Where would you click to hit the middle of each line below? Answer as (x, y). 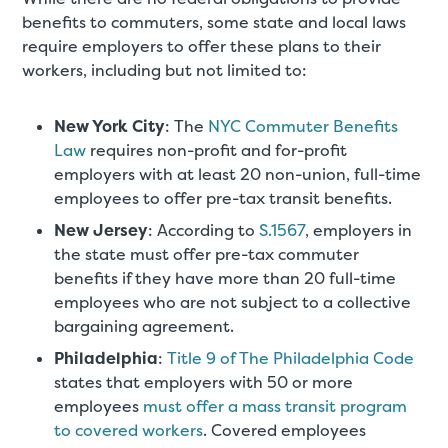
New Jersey (101, 231)
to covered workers (129, 431)
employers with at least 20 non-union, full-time (238, 175)
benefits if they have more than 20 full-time (225, 279)
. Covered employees (285, 431)
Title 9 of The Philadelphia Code (291, 359)
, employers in (359, 231)
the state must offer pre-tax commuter (207, 255)
